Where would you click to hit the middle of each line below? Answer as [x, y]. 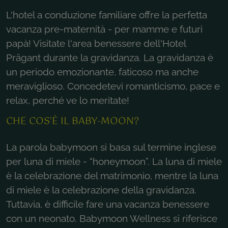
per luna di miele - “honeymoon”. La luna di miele [114, 161]
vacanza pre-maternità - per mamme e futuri [104, 29]
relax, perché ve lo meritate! [68, 100]
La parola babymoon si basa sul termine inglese [111, 147]
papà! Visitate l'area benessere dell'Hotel [96, 43]
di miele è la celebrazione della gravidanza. [101, 190]
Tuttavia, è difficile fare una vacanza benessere [108, 204]
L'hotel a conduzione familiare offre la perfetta [107, 15]
